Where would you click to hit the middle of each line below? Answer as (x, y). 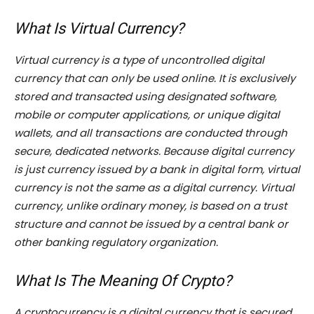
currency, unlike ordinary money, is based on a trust (150, 206)
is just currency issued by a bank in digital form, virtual (157, 170)
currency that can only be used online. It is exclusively (155, 78)
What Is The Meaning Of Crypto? (123, 281)
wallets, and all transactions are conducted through (151, 133)
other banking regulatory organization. (116, 243)
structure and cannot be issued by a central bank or (151, 224)
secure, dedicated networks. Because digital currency (154, 151)
